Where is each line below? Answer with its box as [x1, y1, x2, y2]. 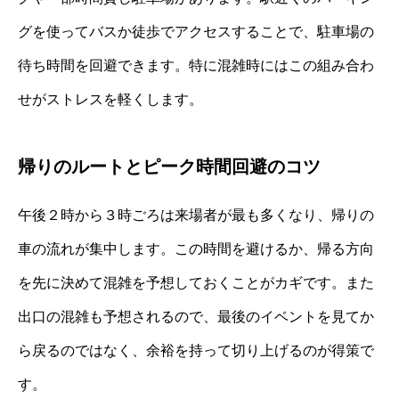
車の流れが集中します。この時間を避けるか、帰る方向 [18, 241, 374, 257]
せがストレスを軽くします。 [18, 92, 203, 108]
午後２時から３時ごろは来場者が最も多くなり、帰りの [18, 208, 374, 224]
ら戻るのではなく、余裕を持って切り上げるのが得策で [18, 343, 374, 359]
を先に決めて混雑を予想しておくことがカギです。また [18, 275, 374, 291]
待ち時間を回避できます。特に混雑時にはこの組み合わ [18, 58, 374, 74]
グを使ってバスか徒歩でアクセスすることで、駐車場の [18, 24, 374, 40]
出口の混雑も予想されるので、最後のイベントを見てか [18, 309, 374, 325]
